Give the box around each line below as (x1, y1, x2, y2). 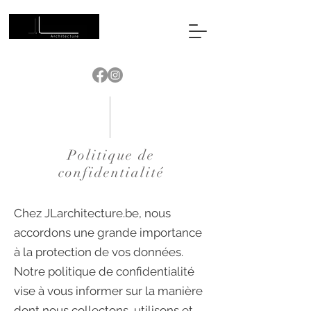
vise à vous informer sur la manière (14, 284, 203, 298)
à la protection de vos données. (14, 245, 183, 259)
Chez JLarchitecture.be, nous (14, 206, 171, 220)
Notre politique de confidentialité (14, 264, 194, 278)
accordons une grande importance (14, 226, 202, 239)
